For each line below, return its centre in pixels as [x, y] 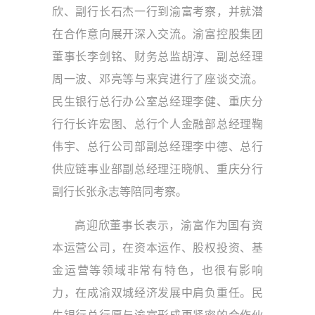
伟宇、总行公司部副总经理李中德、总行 [157, 147]
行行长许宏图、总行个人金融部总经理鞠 [157, 124]
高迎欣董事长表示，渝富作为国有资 [169, 225]
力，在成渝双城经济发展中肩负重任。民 [157, 293]
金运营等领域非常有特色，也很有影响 [157, 270]
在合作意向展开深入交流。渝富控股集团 [157, 34]
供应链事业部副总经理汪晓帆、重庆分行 [157, 169]
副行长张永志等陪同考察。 [120, 192]
